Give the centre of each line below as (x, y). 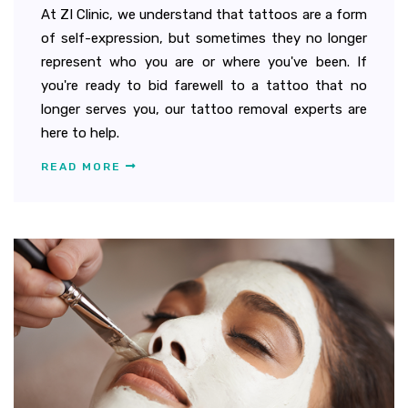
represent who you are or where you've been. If (204, 62)
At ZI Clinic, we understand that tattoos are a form (204, 15)
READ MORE (83, 167)
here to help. (80, 133)
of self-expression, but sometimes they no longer (204, 39)
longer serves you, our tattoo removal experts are (204, 110)
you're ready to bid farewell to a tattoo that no (204, 86)
